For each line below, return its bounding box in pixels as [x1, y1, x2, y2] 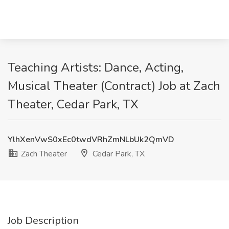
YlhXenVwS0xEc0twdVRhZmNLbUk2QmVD [8, 134, 174, 145]
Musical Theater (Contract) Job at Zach [8, 78, 220, 94]
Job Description [8, 214, 79, 227]
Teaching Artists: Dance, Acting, [8, 59, 184, 76]
